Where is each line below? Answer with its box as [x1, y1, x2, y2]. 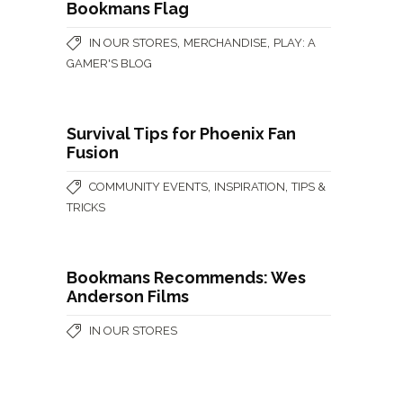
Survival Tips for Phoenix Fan [67, 123, 296, 143]
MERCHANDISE [184, 35, 267, 49]
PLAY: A [273, 35, 316, 49]
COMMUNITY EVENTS [89, 179, 208, 193]
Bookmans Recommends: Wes [67, 267, 306, 287]
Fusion [67, 142, 119, 162]
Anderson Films [67, 286, 189, 306]
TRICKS [67, 200, 105, 214]
